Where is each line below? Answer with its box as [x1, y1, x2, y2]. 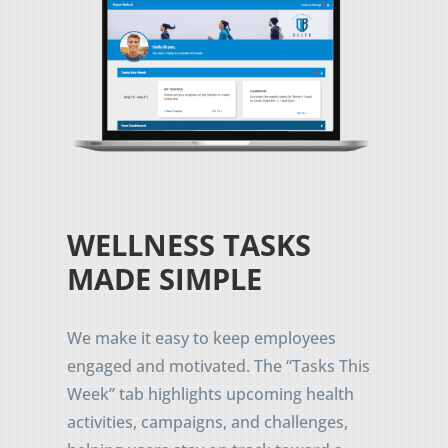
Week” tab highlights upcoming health [67, 382, 355, 405]
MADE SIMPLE [67, 258, 263, 298]
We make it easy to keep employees [67, 326, 337, 349]
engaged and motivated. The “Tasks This [67, 354, 371, 377]
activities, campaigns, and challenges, [67, 410, 349, 433]
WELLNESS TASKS [67, 224, 312, 264]
